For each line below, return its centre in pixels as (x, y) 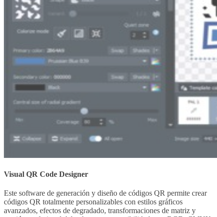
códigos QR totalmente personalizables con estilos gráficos (93, 202)
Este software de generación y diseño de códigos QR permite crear (105, 193)
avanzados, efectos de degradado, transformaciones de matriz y (100, 211)
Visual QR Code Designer (46, 174)
